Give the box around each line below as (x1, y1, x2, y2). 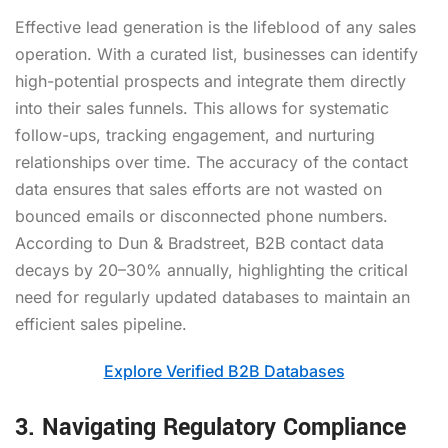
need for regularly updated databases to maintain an (15, 286, 410, 307)
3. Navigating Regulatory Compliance (15, 410, 406, 444)
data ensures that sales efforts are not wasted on (15, 178, 382, 199)
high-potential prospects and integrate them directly (15, 70, 406, 91)
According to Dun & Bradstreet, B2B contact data (15, 232, 384, 253)
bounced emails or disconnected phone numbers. (15, 205, 388, 226)
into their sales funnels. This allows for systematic (15, 97, 389, 118)
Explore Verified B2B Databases (103, 360, 345, 381)
